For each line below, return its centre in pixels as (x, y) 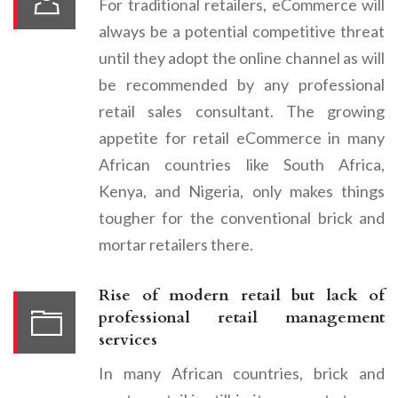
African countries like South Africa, (242, 164)
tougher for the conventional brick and (242, 217)
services (128, 339)
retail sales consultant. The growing (242, 111)
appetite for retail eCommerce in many (242, 137)
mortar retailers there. (176, 244)
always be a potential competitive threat (242, 31)
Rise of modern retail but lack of (242, 295)
